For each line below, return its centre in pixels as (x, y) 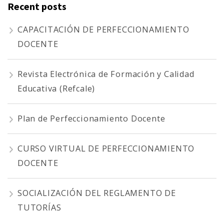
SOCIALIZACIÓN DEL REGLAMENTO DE (97, 193)
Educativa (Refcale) (56, 88)
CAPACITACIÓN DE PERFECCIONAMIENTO (103, 29)
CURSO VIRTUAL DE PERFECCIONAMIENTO (106, 148)
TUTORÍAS (39, 207)
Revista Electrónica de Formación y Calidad (106, 74)
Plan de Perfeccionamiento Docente (91, 118)
